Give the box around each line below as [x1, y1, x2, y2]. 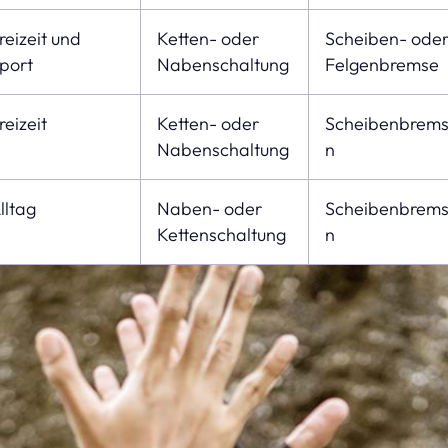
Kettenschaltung [156, 222, 286, 246]
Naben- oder [156, 196, 262, 220]
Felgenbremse [324, 52, 439, 76]
